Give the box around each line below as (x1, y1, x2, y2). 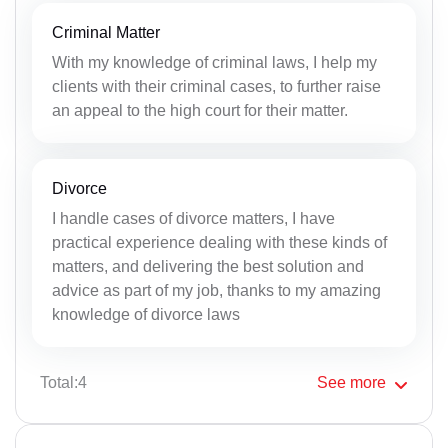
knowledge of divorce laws (52, 305, 240, 323)
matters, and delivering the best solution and (52, 257, 364, 275)
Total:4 (40, 373, 87, 391)
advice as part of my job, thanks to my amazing (52, 281, 381, 299)
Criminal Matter (52, 23, 160, 41)
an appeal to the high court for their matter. (52, 101, 348, 119)
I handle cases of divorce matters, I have (52, 209, 335, 227)
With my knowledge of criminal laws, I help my (52, 53, 377, 71)
